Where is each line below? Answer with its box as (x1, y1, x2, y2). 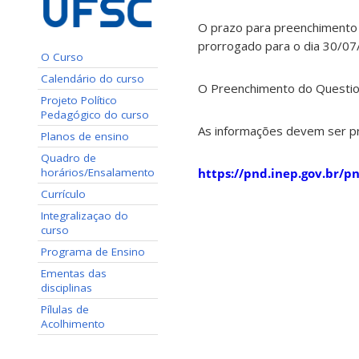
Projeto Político (41, 92, 117, 107)
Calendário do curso (41, 71, 144, 86)
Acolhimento (41, 316, 105, 331)
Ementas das (41, 265, 107, 280)
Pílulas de (41, 301, 89, 317)
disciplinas (41, 280, 92, 295)
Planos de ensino (41, 128, 129, 143)
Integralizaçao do (41, 208, 128, 223)
